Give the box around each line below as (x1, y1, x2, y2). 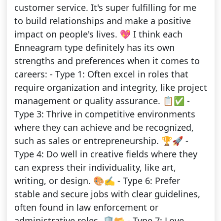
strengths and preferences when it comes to (14, 55, 200, 67)
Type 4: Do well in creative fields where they (14, 148, 197, 160)
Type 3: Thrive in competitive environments (14, 108, 195, 120)
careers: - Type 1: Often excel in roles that (14, 68, 188, 80)
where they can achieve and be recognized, (14, 121, 194, 134)
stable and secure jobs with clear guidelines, (14, 188, 200, 200)
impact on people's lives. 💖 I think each (14, 28, 183, 40)
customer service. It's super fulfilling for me (14, 1, 196, 14)
